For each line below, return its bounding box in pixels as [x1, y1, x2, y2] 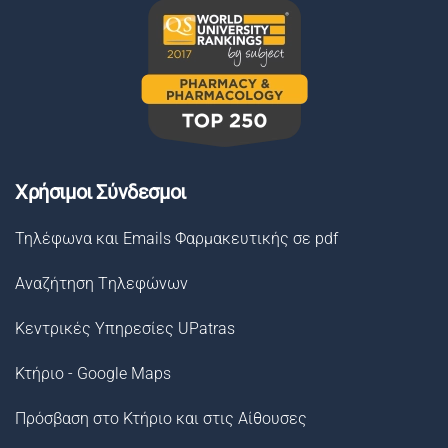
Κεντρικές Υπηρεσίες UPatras [15, 319, 235, 339]
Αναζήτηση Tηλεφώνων [15, 274, 188, 294]
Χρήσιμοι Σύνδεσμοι [15, 180, 186, 205]
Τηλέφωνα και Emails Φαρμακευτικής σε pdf [15, 229, 338, 249]
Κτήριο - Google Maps [15, 364, 171, 384]
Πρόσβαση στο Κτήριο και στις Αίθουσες [15, 409, 307, 429]
